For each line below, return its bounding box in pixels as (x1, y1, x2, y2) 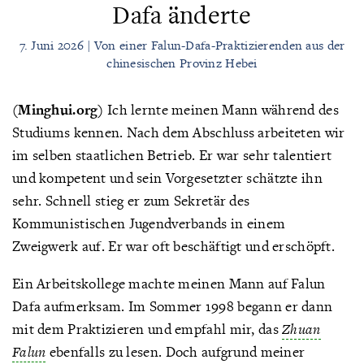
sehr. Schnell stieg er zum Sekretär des (12, 191, 250, 210)
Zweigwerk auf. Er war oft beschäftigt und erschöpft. (12, 236, 335, 255)
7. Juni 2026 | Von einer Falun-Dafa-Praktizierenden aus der (19, 37, 345, 54)
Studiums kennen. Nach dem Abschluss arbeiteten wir (12, 123, 345, 141)
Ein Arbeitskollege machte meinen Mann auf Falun (12, 274, 326, 292)
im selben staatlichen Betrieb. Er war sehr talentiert (12, 145, 332, 164)
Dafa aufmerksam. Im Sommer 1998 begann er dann (12, 297, 333, 315)
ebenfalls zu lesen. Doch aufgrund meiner (45, 342, 305, 361)
